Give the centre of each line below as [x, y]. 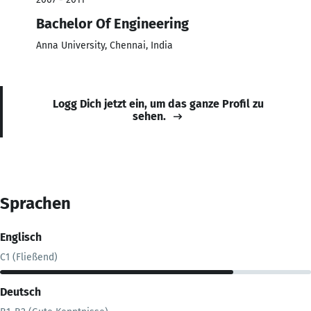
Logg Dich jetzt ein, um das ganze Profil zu [158, 103]
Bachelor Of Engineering [112, 23]
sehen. [149, 116]
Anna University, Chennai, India [104, 45]
